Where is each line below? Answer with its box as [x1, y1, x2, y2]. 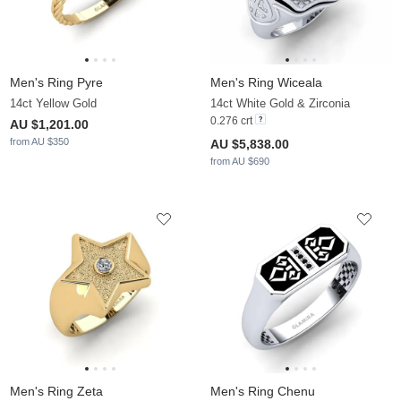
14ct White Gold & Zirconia [210, 97, 350, 111]
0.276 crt [210, 115, 255, 128]
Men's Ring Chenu [210, 384, 315, 399]
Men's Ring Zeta [10, 384, 103, 399]
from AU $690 [210, 156, 269, 167]
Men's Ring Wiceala [210, 75, 322, 90]
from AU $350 [10, 136, 69, 148]
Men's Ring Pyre [10, 75, 103, 90]
